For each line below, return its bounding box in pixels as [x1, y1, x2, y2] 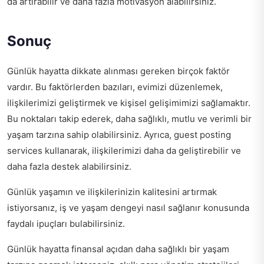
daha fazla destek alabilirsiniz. [7, 161, 131, 173]
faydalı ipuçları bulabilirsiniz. [7, 218, 125, 230]
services [7, 145, 42, 157]
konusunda [201, 202, 249, 214]
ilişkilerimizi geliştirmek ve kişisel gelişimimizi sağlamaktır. [7, 97, 250, 109]
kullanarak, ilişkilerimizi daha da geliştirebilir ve [42, 145, 241, 157]
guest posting [174, 129, 231, 141]
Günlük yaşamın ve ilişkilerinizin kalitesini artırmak [7, 186, 217, 198]
